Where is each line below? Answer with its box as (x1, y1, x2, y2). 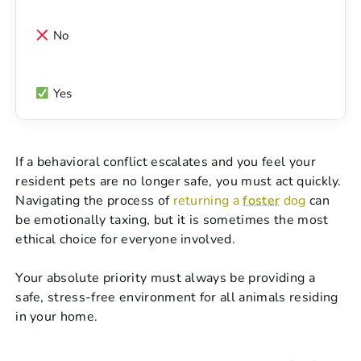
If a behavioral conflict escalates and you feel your (15, 153, 316, 172)
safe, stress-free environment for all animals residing (15, 288, 338, 307)
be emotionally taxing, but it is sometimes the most (15, 211, 329, 230)
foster (243, 192, 280, 210)
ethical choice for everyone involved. (15, 230, 236, 249)
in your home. (15, 308, 98, 326)
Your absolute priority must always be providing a (15, 269, 315, 288)
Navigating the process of (15, 192, 173, 210)
